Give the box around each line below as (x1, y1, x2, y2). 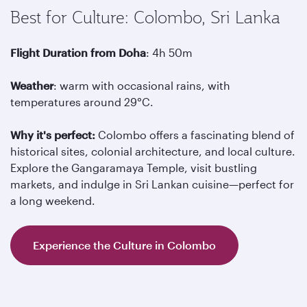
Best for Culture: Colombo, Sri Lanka (10, 6, 280, 28)
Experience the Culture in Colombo (33, 238, 216, 251)
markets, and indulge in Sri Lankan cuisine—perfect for (10, 177, 294, 191)
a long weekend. (10, 194, 95, 207)
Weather (10, 79, 53, 92)
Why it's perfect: (10, 128, 98, 141)
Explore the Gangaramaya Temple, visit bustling (10, 161, 257, 174)
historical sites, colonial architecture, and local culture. (10, 145, 295, 158)
